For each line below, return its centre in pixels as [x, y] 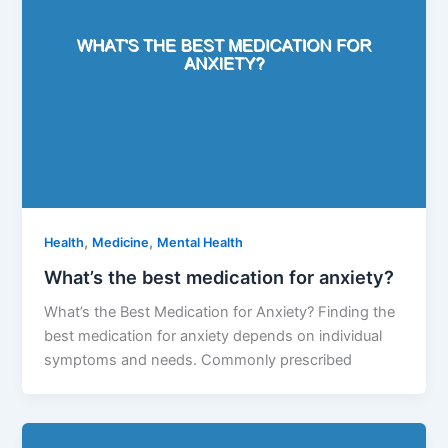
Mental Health [200, 242]
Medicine [121, 242]
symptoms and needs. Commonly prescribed [198, 360]
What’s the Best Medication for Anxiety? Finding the [220, 312]
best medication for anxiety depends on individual [213, 336]
